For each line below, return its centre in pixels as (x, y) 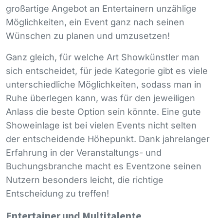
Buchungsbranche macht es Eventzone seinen (104, 166)
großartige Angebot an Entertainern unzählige (101, 8)
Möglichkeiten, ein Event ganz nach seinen (95, 22)
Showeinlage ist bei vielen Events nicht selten (101, 125)
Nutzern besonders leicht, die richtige (85, 180)
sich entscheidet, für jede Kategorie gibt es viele (107, 71)
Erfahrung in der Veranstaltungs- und (84, 152)
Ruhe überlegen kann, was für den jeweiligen (100, 98)
